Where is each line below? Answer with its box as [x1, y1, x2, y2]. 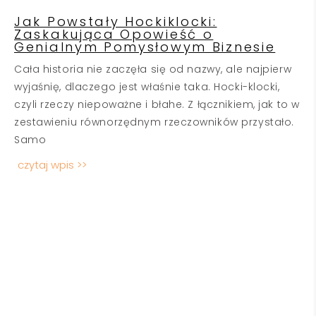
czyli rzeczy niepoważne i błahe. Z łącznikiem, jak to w [14, 97, 300, 111]
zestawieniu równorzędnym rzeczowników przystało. [14, 115, 294, 129]
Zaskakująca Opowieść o [14, 25, 214, 43]
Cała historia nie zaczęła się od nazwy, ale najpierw [14, 62, 292, 76]
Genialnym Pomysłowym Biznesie [14, 38, 276, 56]
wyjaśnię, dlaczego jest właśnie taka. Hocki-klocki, [14, 80, 280, 94]
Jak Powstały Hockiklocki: [14, 13, 217, 30]
